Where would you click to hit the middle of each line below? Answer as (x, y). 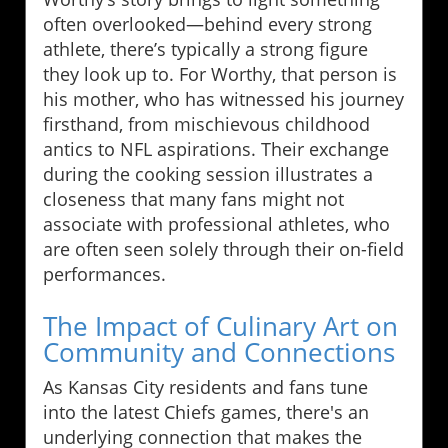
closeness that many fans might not (193, 198)
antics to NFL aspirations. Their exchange (216, 148)
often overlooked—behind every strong (207, 23)
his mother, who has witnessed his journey (223, 98)
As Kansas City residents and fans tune (205, 386)
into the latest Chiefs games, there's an (206, 411)
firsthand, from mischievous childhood (206, 123)
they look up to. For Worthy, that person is (220, 73)
